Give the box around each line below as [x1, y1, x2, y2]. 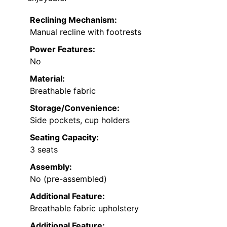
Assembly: [30, 162, 72, 172]
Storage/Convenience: [30, 103, 120, 113]
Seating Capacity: [30, 132, 99, 143]
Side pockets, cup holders [30, 115, 130, 126]
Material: [30, 73, 65, 84]
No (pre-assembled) [30, 174, 107, 184]
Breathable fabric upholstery [30, 203, 139, 214]
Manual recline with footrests [30, 27, 141, 37]
